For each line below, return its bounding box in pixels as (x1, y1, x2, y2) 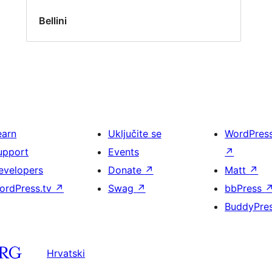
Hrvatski (47, 247, 85, 260)
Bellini (39, 15, 67, 27)
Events (107, 145, 139, 158)
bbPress (225, 182, 265, 194)
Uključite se (107, 127, 161, 140)
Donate (107, 163, 144, 176)
